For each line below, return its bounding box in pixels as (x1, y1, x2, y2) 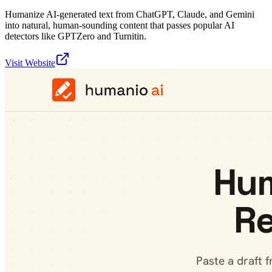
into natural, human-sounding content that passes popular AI (5, 19, 234, 30)
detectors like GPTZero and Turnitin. (5, 30, 146, 41)
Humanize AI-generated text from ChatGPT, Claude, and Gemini (5, 8, 254, 19)
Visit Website (5, 57, 55, 68)
